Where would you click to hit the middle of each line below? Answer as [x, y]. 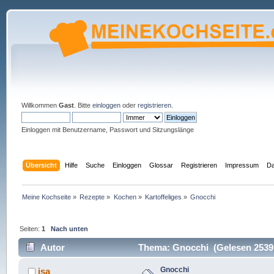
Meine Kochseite [47, 197]
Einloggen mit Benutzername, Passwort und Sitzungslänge [107, 130]
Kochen [125, 197]
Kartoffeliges [164, 197]
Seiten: [31, 228]
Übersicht [42, 165]
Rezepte [92, 197]
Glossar [161, 165]
